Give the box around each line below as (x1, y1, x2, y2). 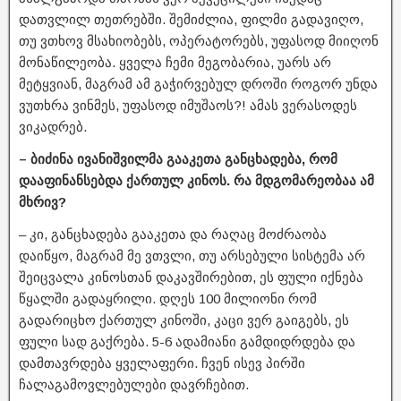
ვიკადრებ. (19, 118, 87, 134)
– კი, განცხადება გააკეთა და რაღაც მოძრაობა (19, 226, 327, 242)
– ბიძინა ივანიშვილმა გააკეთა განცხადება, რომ (19, 150, 337, 166)
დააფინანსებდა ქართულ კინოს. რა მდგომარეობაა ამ (19, 172, 374, 188)
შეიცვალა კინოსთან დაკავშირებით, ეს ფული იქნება (19, 269, 363, 285)
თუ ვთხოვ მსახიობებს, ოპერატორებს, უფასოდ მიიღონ (19, 32, 379, 48)
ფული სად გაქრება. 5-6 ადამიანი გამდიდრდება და (19, 333, 355, 349)
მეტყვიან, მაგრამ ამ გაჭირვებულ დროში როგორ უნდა (19, 75, 378, 91)
